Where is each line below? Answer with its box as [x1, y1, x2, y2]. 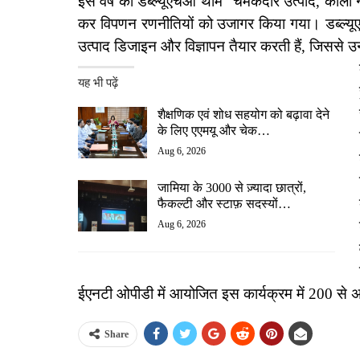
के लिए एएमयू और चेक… [157, 124, 270, 138]
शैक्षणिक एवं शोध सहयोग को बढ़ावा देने [157, 108, 329, 122]
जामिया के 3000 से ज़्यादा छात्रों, [157, 181, 306, 195]
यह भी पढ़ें [78, 76, 118, 90]
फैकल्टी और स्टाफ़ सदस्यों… [157, 197, 291, 211]
